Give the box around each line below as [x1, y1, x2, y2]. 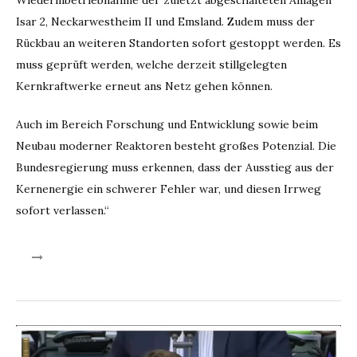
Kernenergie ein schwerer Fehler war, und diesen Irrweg [16, 182, 321, 197]
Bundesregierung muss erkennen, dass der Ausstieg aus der [16, 160, 334, 175]
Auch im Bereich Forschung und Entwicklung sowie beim [16, 117, 318, 132]
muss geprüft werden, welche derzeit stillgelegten [16, 57, 287, 73]
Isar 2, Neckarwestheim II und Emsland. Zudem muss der [16, 14, 315, 29]
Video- [15, 328, 51, 343]
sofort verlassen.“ [16, 203, 109, 218]
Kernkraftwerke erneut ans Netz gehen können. [16, 79, 273, 94]
